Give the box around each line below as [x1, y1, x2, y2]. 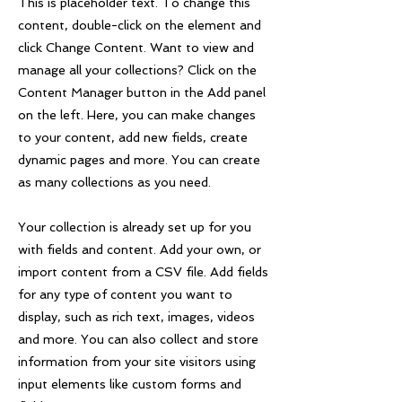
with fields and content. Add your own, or [18, 242, 261, 257]
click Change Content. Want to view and [18, 40, 254, 55]
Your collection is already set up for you [18, 220, 251, 234]
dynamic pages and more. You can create [18, 153, 260, 167]
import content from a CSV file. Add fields [18, 265, 268, 279]
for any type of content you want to [18, 287, 232, 301]
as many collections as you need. [18, 175, 211, 189]
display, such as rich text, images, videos [18, 310, 255, 324]
